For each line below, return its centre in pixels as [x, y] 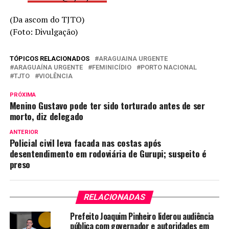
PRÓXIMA [22, 95]
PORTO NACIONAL [168, 67]
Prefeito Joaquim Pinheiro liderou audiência [142, 216]
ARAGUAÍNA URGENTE [48, 67]
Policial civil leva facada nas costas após [85, 142]
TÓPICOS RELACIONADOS [49, 58]
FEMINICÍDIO [111, 67]
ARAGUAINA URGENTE [133, 58]
